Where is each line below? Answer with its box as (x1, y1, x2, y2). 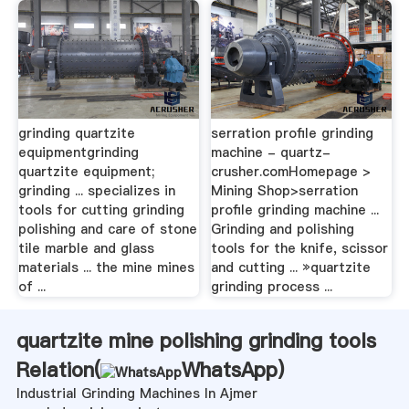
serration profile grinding (211, 124, 374, 143)
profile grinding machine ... (211, 201, 380, 220)
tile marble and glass (17, 239, 154, 258)
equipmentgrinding (17, 143, 139, 163)
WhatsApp (181, 356, 278, 384)
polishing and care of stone (17, 220, 197, 239)
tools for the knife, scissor (211, 239, 389, 258)
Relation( (16, 356, 100, 384)
